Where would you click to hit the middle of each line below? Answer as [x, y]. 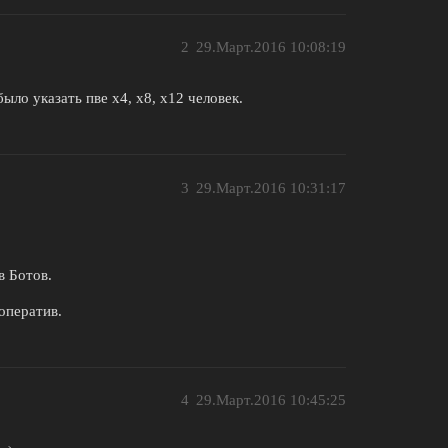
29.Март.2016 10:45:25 [271, 400]
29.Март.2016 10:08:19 [271, 47]
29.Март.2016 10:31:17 [271, 187]
